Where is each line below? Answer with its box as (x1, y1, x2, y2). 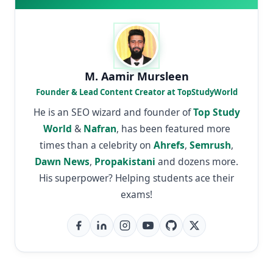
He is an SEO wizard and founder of (33, 105, 193, 119)
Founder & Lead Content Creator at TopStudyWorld (35, 86, 238, 97)
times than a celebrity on (40, 138, 154, 152)
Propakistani (94, 154, 155, 168)
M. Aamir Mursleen (84, 68, 189, 83)
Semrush (190, 138, 231, 152)
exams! (121, 187, 152, 201)
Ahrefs (154, 138, 185, 152)
